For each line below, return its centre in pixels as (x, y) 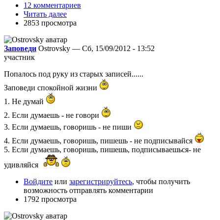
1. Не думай (25, 101)
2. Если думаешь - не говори (53, 115)
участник (19, 57)
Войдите (38, 181)
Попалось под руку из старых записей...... (74, 74)
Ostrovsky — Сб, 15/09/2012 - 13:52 (96, 48)
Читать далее (45, 14)
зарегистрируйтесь (101, 181)
